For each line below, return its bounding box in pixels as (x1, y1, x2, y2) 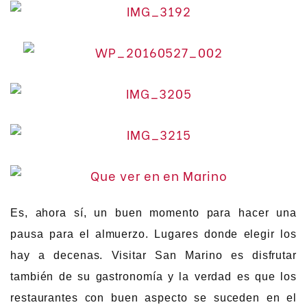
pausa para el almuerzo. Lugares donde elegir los (10, 228, 297, 241)
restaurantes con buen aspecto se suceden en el (10, 292, 297, 304)
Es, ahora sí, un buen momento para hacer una (10, 207, 297, 219)
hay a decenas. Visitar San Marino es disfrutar (10, 249, 297, 262)
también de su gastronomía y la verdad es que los (10, 271, 297, 283)
